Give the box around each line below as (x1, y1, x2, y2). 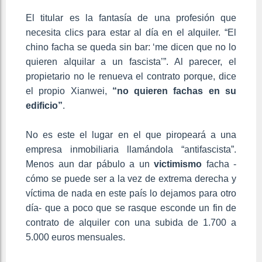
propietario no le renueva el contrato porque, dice (26, 71, 236, 82)
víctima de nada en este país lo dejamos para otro (26, 188, 236, 199)
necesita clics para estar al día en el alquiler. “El (26, 27, 236, 38)
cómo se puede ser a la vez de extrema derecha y (26, 174, 236, 184)
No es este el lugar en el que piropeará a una (26, 130, 236, 140)
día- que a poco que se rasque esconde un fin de (26, 203, 236, 213)
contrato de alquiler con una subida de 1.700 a (26, 218, 236, 228)
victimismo (154, 159, 202, 170)
